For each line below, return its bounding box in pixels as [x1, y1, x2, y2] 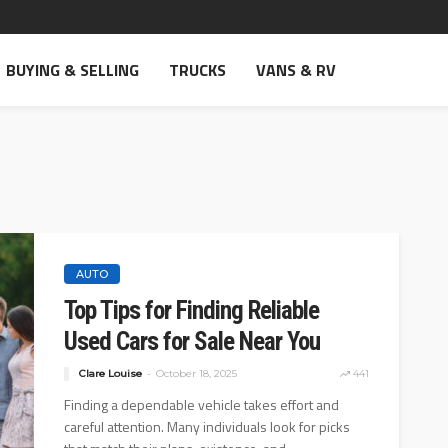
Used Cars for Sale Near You [64, 327, 320, 356]
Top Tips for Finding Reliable [64, 296, 319, 325]
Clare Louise [79, 367, 142, 380]
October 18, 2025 [156, 367, 237, 380]
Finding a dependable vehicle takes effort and [64, 394, 339, 415]
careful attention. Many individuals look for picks [64, 416, 350, 437]
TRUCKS [169, 58, 226, 82]
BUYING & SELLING [6, 58, 139, 82]
